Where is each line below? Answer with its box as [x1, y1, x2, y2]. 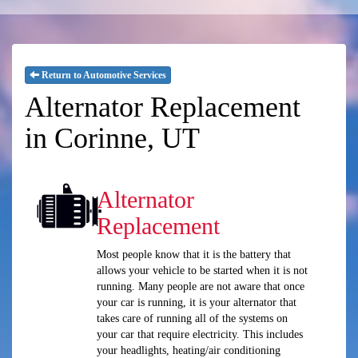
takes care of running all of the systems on [96, 312, 288, 325]
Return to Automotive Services [39, 70, 166, 82]
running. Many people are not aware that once [96, 280, 304, 293]
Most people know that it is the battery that [96, 249, 291, 261]
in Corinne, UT [25, 122, 200, 155]
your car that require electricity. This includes [96, 328, 303, 341]
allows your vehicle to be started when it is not [96, 265, 308, 277]
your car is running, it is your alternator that [96, 296, 296, 309]
